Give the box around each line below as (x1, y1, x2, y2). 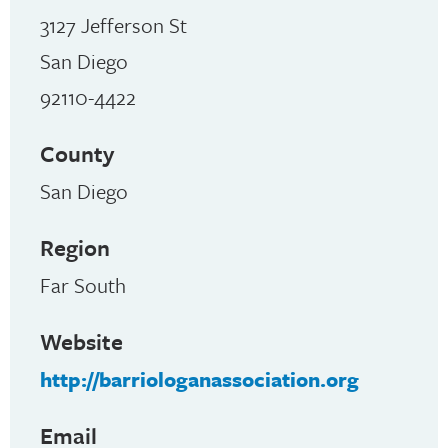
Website (40, 325, 123, 359)
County (40, 137, 114, 171)
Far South (40, 270, 126, 301)
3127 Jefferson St (40, 10, 187, 41)
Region (40, 231, 110, 265)
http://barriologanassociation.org (40, 364, 359, 395)
